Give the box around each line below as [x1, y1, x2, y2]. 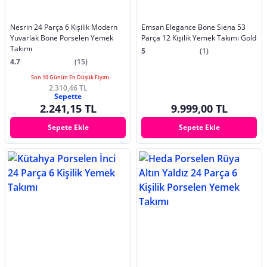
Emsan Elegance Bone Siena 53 [141, 21, 246, 32]
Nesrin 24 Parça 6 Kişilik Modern [10, 21, 117, 32]
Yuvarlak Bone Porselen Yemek [10, 32, 113, 43]
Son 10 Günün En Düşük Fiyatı [31, 73, 110, 81]
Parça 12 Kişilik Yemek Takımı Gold [141, 32, 256, 43]
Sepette [54, 91, 82, 101]
